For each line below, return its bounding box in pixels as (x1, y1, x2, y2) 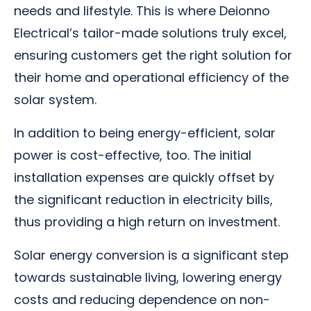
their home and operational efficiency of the (14, 69, 289, 86)
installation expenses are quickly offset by (14, 169, 274, 186)
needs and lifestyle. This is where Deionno (14, 2, 270, 19)
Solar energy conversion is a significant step (14, 246, 289, 264)
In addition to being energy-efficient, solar (14, 124, 276, 142)
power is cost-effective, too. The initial (14, 146, 251, 164)
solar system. (14, 91, 96, 108)
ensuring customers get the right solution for (14, 47, 292, 64)
